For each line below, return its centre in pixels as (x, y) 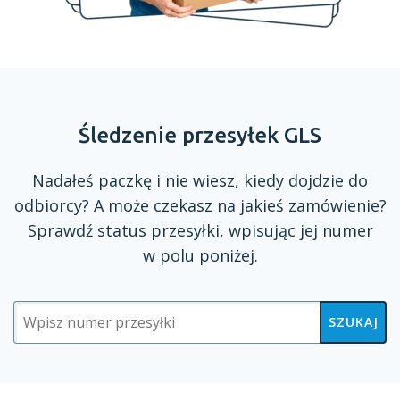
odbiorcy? (54, 205)
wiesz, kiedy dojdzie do (278, 180)
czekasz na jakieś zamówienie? (267, 205)
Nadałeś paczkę (94, 180)
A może (121, 205)
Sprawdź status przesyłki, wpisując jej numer (200, 230)
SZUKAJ (353, 322)
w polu (168, 255)
